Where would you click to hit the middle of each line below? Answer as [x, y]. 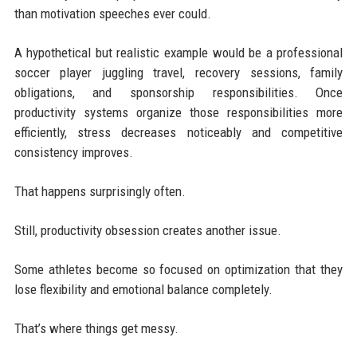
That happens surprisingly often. [100, 191]
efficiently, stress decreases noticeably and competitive [178, 132]
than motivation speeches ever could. [112, 13]
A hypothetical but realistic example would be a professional [178, 52]
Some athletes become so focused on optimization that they [178, 269]
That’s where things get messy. [96, 328]
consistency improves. [73, 152]
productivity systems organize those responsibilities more [178, 112]
